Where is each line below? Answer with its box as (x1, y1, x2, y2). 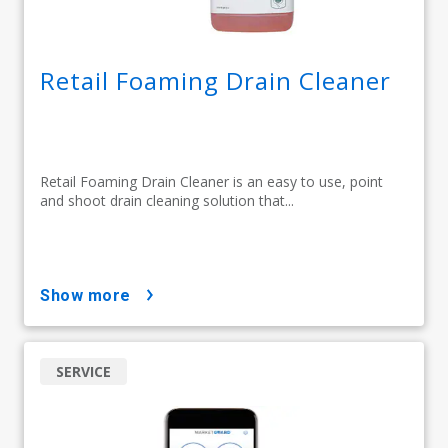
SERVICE (56, 361, 111, 381)
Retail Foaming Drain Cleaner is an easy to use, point (40, 171, 383, 191)
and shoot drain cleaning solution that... (40, 190, 294, 210)
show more (50, 285, 131, 305)
